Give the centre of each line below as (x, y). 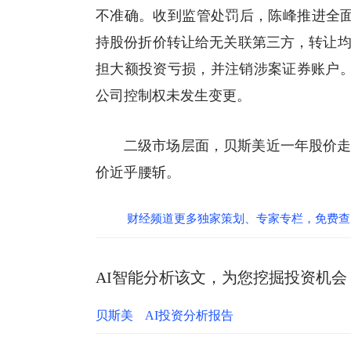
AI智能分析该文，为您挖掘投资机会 (221, 277)
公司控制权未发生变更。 (173, 96)
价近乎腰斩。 (138, 172)
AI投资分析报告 (189, 315)
